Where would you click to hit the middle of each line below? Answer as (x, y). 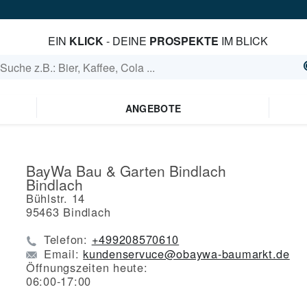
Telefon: (68, 239)
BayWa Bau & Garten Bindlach (126, 171)
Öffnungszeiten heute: (87, 268)
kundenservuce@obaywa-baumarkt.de (186, 253)
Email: (64, 253)
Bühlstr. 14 (56, 198)
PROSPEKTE (184, 41)
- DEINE (126, 41)
